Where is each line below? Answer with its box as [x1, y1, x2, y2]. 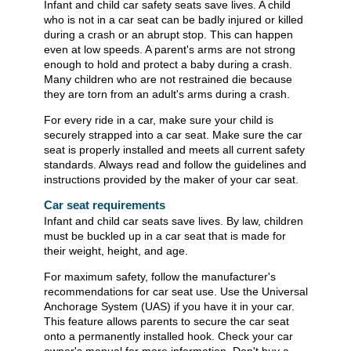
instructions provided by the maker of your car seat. [44, 173, 299, 186]
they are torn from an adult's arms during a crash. [44, 88, 290, 101]
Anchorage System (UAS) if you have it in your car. [44, 300, 295, 313]
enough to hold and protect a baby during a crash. [44, 58, 292, 71]
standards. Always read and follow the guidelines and [44, 158, 306, 172]
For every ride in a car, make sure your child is [44, 114, 273, 127]
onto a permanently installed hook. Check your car [44, 330, 293, 343]
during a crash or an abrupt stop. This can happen [44, 28, 293, 42]
